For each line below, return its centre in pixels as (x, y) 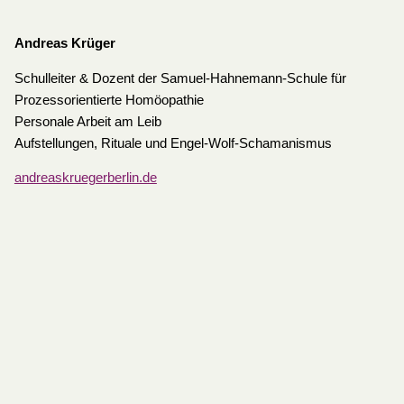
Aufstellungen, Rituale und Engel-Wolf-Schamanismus (173, 143)
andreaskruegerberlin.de (85, 178)
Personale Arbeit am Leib (87, 121)
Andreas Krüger (64, 44)
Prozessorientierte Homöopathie (109, 100)
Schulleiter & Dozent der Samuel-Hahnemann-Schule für (180, 78)
